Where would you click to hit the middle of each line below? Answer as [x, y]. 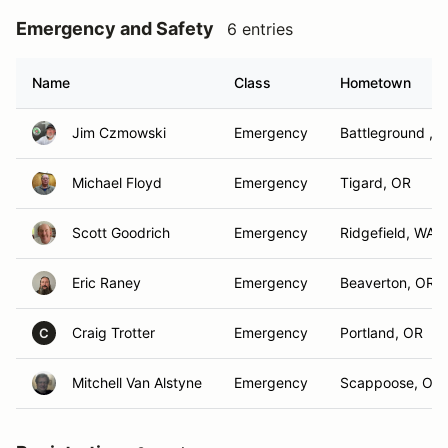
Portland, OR [381, 332]
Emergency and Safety [115, 28]
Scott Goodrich [121, 232]
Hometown [375, 82]
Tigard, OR [375, 182]
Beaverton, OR [387, 282]
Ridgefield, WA [387, 232]
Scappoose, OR [391, 382]
